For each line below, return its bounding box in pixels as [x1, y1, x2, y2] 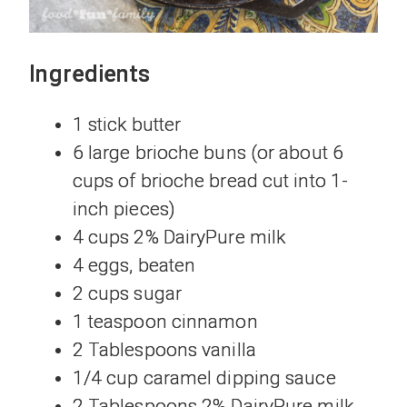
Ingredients [29, 61, 151, 87]
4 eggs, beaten [72, 254, 196, 277]
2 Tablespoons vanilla [72, 339, 256, 362]
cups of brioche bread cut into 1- [72, 170, 349, 193]
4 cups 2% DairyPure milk [72, 226, 286, 249]
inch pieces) [72, 198, 175, 221]
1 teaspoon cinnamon [72, 311, 258, 333]
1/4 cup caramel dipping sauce [72, 367, 336, 390]
